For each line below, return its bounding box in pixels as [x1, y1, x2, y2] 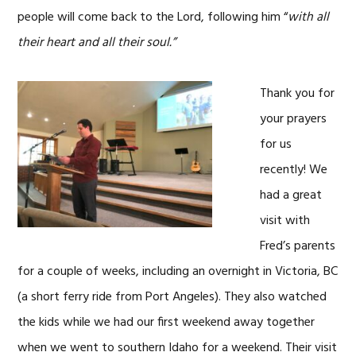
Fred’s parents [260, 236, 336, 257]
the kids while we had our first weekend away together [17, 312, 315, 333]
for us [260, 134, 292, 155]
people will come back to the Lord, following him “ [17, 7, 288, 28]
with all [288, 7, 330, 28]
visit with [260, 211, 311, 231]
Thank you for [260, 83, 335, 104]
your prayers [260, 109, 327, 130]
